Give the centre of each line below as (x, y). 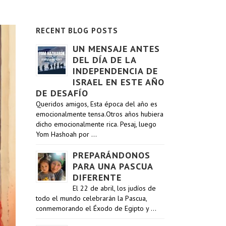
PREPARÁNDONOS (111, 155)
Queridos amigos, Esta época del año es (97, 104)
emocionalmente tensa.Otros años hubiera (100, 114)
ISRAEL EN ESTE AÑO (119, 82)
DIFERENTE (97, 177)
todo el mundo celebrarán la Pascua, (91, 198)
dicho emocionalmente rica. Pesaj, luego (96, 124)
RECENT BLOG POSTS (77, 31)
